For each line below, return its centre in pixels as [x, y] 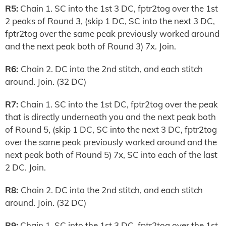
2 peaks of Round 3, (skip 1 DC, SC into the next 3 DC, [110, 21]
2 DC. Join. [25, 167]
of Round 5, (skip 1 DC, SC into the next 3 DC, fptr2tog [111, 129]
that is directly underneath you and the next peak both [110, 117]
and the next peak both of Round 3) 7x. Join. [91, 46]
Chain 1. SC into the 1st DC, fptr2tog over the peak [118, 104]
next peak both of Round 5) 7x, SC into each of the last [111, 155]
